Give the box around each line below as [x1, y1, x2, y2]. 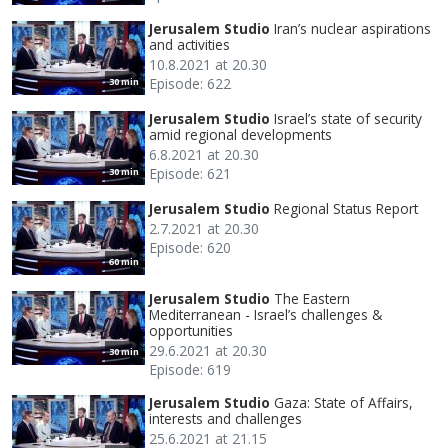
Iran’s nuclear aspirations [274, 18, 431, 38]
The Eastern [274, 288, 350, 308]
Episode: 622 [149, 73, 231, 93]
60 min [109, 254, 139, 268]
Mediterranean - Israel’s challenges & [149, 304, 382, 324]
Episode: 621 [149, 163, 231, 183]
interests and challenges [149, 408, 302, 428]
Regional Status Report [274, 198, 418, 218]
